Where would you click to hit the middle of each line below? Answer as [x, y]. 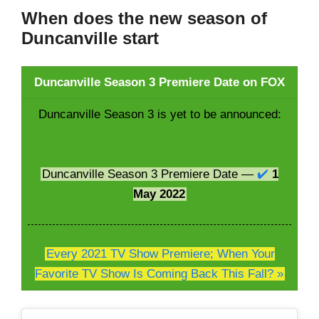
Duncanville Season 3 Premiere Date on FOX [159, 83]
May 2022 [159, 194]
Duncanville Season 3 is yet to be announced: [159, 115]
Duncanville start [90, 38]
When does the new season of [144, 18]
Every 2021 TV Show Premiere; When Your [160, 254]
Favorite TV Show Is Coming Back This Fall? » [159, 274]
